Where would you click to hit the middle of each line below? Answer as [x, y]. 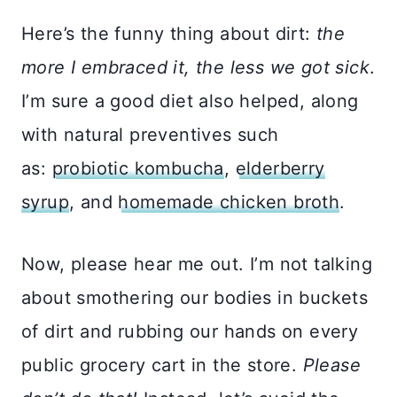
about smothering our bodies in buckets [195, 297]
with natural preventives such [150, 134]
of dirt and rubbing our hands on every [190, 331]
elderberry [280, 168]
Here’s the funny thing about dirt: [169, 33]
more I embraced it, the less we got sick [195, 67]
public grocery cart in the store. [162, 365]
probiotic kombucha [138, 168]
